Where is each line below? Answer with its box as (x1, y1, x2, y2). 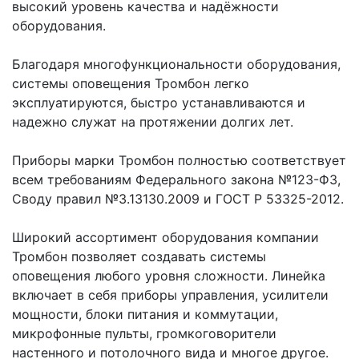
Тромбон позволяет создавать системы (12, 248, 266, 264)
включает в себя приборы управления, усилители (12, 286, 329, 303)
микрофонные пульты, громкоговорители (12, 325, 276, 341)
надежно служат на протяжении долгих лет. (12, 113, 293, 130)
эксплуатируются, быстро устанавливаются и (12, 94, 305, 111)
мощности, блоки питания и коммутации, (12, 305, 278, 322)
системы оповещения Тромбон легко (12, 75, 249, 91)
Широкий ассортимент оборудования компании (12, 228, 319, 245)
